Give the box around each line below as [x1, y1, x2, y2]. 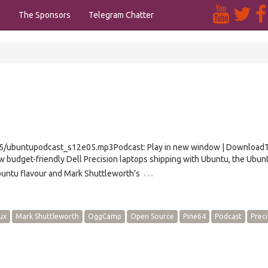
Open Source [130, 212, 174, 220]
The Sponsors [19, 10, 71, 20]
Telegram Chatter [89, 10, 154, 20]
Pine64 [183, 212, 206, 220]
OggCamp [88, 212, 121, 220]
